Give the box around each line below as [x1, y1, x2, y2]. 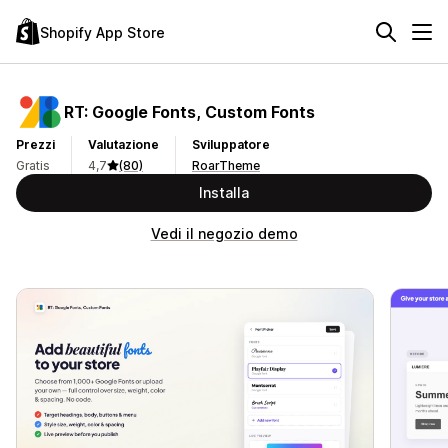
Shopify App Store [40, 23, 165, 41]
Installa [199, 184, 249, 201]
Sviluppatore [192, 137, 270, 152]
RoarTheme [192, 158, 260, 173]
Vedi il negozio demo [150, 225, 298, 242]
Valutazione [88, 137, 159, 152]
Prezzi [16, 137, 55, 152]
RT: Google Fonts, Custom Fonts [64, 101, 315, 122]
